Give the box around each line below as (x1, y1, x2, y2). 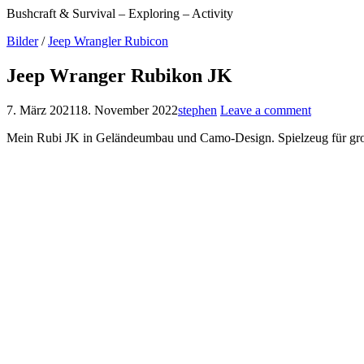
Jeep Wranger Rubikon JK (6, 64, 232, 86)
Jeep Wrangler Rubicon (48, 34, 168, 48)
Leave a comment (220, 102, 311, 117)
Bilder (6, 34, 38, 48)
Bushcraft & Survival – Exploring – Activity (6, 6, 233, 20)
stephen (178, 102, 217, 117)
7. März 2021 (6, 102, 75, 117)
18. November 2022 (75, 102, 178, 117)
